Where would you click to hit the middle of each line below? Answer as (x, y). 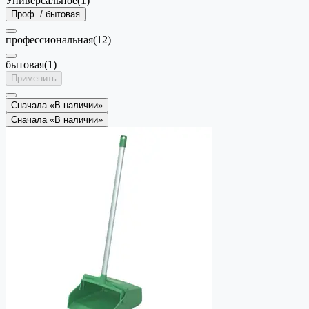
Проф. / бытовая (46, 14)
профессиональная (49, 39)
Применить (34, 78)
